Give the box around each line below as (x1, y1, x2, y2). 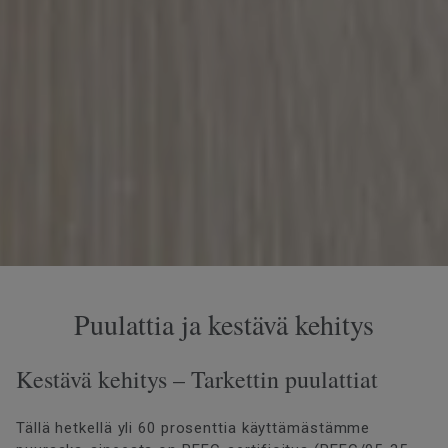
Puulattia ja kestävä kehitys (74, 304, 374, 343)
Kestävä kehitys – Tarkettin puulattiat (16, 362, 378, 395)
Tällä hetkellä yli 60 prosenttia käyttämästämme (16, 418, 371, 437)
